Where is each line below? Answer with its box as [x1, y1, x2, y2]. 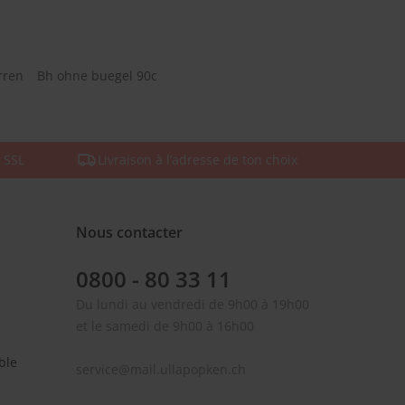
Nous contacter [75, 222, 183, 242]
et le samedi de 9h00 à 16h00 [75, 317, 254, 334]
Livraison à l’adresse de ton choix [97, 151, 297, 168]
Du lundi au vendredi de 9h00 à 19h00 [75, 296, 309, 313]
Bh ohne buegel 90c [37, 67, 157, 84]
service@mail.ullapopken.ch [75, 361, 246, 378]
